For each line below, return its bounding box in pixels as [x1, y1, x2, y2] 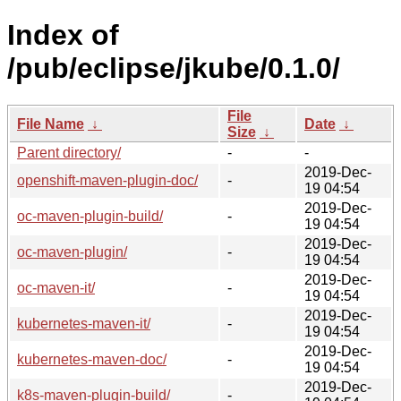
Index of [7, 19, 119, 52]
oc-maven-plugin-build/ [17, 208, 163, 224]
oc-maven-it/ [17, 279, 95, 295]
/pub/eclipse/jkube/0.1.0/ [7, 52, 340, 85]
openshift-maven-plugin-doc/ [17, 172, 198, 188]
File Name [17, 115, 84, 132]
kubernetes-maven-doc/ [17, 351, 166, 367]
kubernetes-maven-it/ [17, 315, 150, 331]
